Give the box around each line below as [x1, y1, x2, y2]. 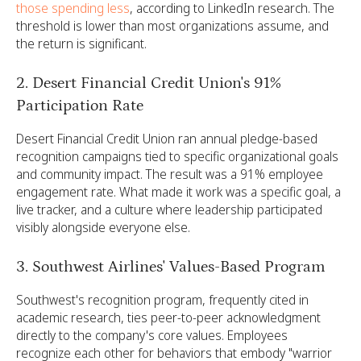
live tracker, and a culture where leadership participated [16, 201, 322, 218]
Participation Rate [16, 97, 143, 114]
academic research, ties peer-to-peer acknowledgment [16, 309, 321, 326]
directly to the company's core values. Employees [16, 326, 288, 344]
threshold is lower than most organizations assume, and [16, 17, 329, 35]
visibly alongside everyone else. [16, 218, 190, 236]
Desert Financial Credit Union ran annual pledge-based [16, 130, 317, 147]
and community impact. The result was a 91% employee [16, 165, 323, 183]
